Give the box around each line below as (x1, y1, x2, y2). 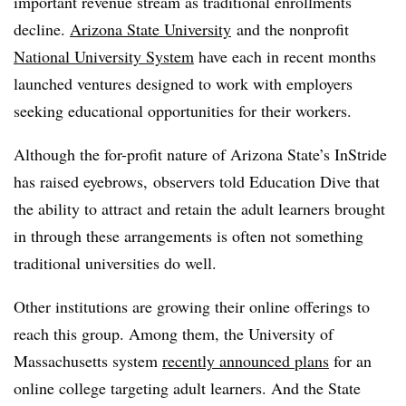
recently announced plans (162, 349, 329, 372)
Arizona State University (70, 17, 231, 40)
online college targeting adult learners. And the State (14, 376, 361, 399)
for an (329, 349, 372, 372)
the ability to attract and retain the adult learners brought (14, 197, 385, 219)
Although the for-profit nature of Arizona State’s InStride (14, 142, 387, 165)
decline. (14, 17, 70, 40)
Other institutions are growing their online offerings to (14, 295, 370, 317)
